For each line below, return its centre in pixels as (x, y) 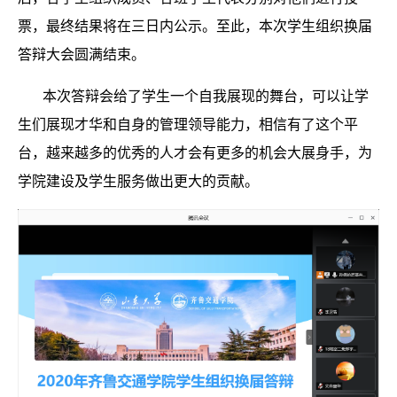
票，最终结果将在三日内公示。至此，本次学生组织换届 (195, 27)
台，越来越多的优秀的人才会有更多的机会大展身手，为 (195, 153)
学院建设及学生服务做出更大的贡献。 (138, 182)
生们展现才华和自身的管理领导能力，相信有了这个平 (188, 125)
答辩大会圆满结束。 (82, 55)
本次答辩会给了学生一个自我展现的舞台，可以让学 (206, 97)
